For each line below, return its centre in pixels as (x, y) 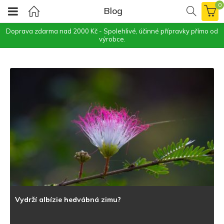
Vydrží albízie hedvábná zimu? (69, 200)
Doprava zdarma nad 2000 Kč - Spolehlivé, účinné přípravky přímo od (112, 31)
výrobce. (112, 39)
